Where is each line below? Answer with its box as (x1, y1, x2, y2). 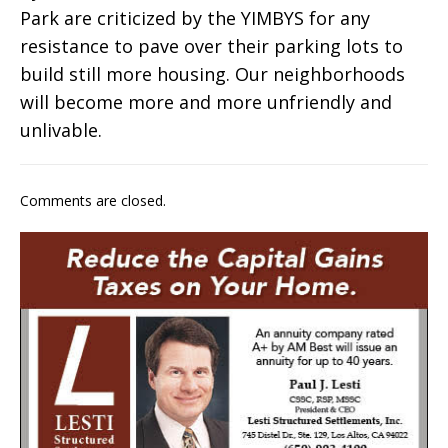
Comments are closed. (20, 191, 166, 211)
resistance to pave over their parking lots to (20, 34, 403, 59)
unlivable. (20, 118, 102, 143)
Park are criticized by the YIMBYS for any (20, 6, 370, 31)
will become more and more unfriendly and (20, 90, 392, 115)
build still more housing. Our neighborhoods (20, 62, 405, 87)
